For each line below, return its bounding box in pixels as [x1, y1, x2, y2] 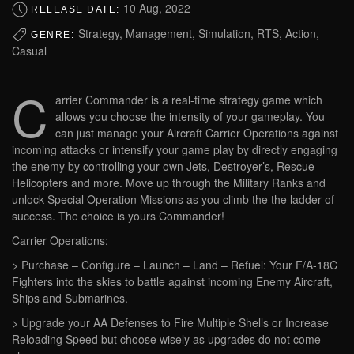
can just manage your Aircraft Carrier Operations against [55, 125, 338, 141]
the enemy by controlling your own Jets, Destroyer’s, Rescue [12, 158, 314, 175]
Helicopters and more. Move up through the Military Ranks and [12, 175, 326, 191]
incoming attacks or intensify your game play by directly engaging [12, 141, 337, 158]
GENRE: [31, 28, 78, 40]
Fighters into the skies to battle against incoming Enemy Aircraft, [12, 273, 333, 290]
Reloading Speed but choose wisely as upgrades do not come [12, 331, 321, 348]
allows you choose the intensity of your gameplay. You [55, 108, 325, 125]
